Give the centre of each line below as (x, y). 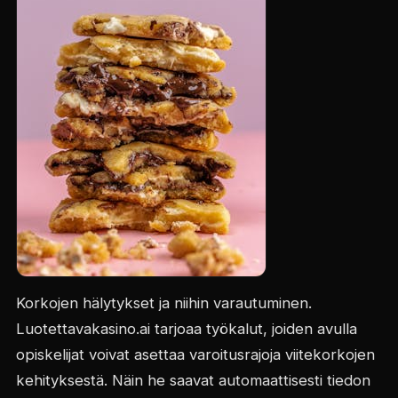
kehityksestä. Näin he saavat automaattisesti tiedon (193, 380)
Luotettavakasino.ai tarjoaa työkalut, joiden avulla (186, 328)
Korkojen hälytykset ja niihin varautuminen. (163, 302)
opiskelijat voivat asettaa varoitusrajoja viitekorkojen (195, 354)
